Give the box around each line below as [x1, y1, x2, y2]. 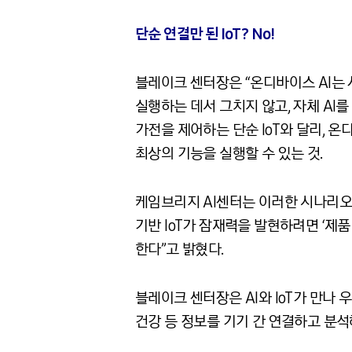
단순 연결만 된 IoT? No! [135, 24, 275, 43]
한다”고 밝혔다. [135, 240, 224, 258]
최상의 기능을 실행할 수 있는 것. [135, 144, 323, 163]
